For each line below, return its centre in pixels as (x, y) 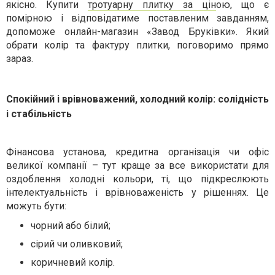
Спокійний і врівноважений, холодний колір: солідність (137, 99)
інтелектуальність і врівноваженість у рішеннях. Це (137, 192)
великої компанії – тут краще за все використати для (137, 165)
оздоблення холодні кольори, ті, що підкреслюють (137, 179)
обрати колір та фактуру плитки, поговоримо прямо (137, 45)
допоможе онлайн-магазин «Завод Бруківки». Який (137, 32)
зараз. (20, 59)
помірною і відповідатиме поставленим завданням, (137, 18)
